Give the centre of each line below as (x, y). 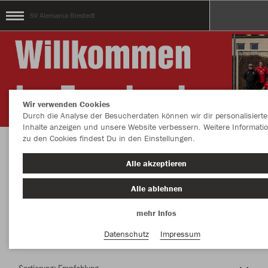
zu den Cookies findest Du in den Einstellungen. (109, 138)
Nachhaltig (35, 226)
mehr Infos (156, 213)
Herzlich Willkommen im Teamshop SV (134, 153)
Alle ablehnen (156, 188)
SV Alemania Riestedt (63, 15)
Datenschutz (126, 234)
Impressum (180, 234)
